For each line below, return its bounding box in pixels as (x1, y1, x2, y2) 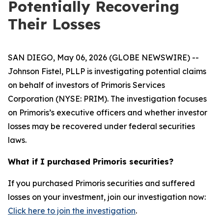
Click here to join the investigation (8, 206, 136, 216)
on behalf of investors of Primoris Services (8, 80, 165, 90)
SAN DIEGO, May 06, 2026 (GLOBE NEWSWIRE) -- (8, 53, 199, 62)
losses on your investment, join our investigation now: (8, 192, 206, 202)
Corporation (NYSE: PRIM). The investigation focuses (8, 94, 207, 104)
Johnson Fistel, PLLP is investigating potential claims (8, 66, 206, 76)
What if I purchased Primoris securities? (8, 157, 173, 166)
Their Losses (8, 15, 101, 33)
